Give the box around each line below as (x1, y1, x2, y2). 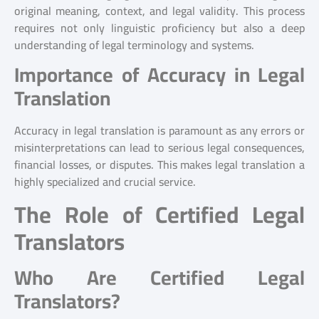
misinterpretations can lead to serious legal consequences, (14, 137, 305, 159)
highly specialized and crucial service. (14, 171, 196, 193)
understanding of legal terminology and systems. (14, 33, 254, 56)
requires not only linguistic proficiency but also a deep (14, 16, 305, 38)
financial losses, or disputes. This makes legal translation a (14, 154, 305, 176)
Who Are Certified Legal (14, 258, 305, 296)
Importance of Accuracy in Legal (14, 56, 305, 94)
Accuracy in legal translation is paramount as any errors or (14, 120, 305, 142)
